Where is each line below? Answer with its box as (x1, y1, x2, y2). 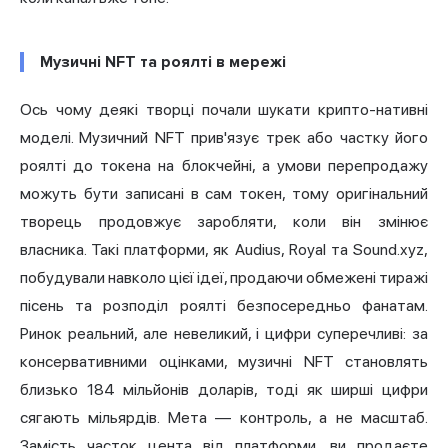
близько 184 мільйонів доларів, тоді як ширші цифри (20, 380, 428, 400)
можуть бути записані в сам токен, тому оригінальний (20, 184, 428, 204)
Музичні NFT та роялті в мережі (40, 52, 286, 73)
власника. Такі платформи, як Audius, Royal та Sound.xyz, (20, 240, 428, 260)
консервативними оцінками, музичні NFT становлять (20, 352, 428, 372)
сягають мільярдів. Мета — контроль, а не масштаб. (20, 408, 428, 428)
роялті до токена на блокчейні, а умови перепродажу (20, 156, 428, 176)
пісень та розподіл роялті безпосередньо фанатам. (20, 296, 428, 316)
